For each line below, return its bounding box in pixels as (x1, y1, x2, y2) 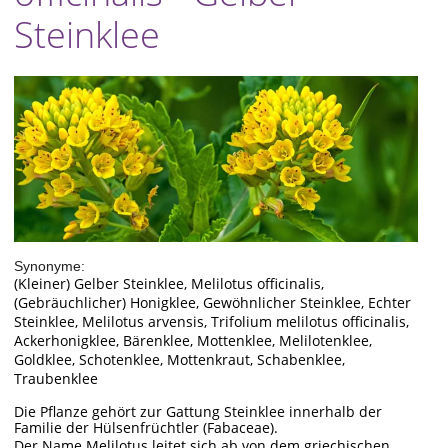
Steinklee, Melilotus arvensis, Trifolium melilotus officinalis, (14, 312, 409, 332)
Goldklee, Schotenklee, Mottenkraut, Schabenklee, (14, 350, 345, 370)
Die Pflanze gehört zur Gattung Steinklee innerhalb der (14, 402, 382, 422)
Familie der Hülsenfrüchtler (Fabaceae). (14, 418, 278, 438)
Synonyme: (14, 258, 85, 275)
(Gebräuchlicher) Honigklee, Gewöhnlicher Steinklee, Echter (14, 293, 411, 313)
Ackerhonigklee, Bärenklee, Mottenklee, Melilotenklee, (14, 331, 372, 351)
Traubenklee (14, 369, 98, 389)
